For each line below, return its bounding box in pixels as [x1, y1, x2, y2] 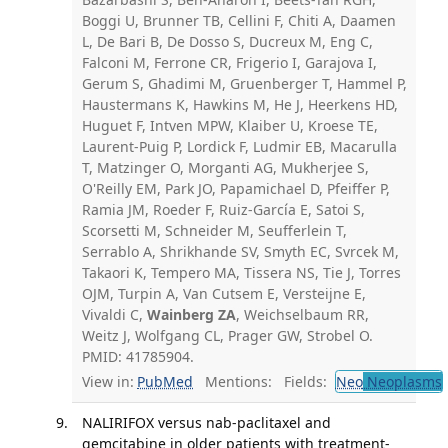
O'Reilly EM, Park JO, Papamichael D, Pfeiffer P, [81, 178, 390, 198]
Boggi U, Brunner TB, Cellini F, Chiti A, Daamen [81, 10, 396, 30]
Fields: [272, 372, 331, 392]
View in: [81, 372, 134, 392]
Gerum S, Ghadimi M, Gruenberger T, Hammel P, [81, 73, 407, 93]
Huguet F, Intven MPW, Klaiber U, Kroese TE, [81, 115, 378, 135]
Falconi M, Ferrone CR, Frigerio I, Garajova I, [81, 52, 377, 72]
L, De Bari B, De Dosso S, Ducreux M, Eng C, [81, 31, 373, 51]
